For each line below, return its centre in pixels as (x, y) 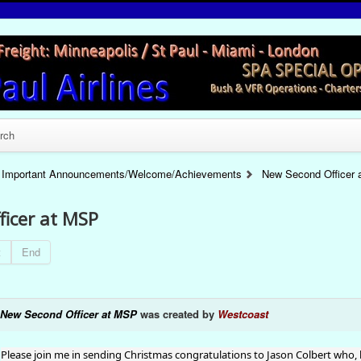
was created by (177, 314)
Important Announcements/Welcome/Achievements (122, 174)
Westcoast (243, 314)
